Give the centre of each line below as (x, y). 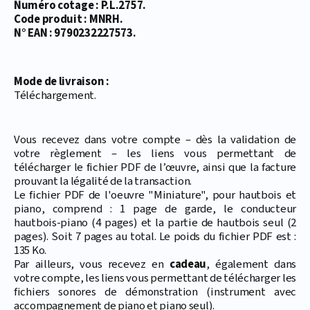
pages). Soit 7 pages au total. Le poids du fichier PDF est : (155, 237)
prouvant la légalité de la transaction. (103, 182)
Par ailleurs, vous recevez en (92, 265)
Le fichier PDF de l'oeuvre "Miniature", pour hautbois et (155, 195)
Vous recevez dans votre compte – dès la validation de (155, 140)
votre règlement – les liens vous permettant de (155, 154)
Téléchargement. (55, 96)
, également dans (251, 265)
